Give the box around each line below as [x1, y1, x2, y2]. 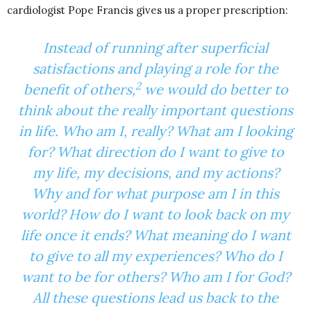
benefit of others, [23, 81, 135, 99]
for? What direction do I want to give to [27, 143, 284, 161]
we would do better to [140, 81, 288, 99]
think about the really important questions [18, 101, 293, 119]
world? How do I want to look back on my [22, 205, 289, 224]
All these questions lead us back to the [33, 289, 278, 307]
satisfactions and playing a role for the [33, 60, 278, 78]
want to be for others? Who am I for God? [21, 268, 290, 286]
